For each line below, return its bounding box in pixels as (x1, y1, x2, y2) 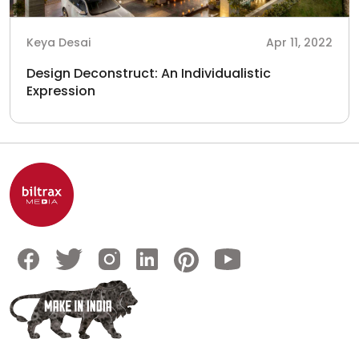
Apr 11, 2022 (266, 34, 333, 50)
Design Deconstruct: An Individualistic (26, 64, 271, 83)
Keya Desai (26, 34, 91, 50)
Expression (26, 82, 95, 100)
